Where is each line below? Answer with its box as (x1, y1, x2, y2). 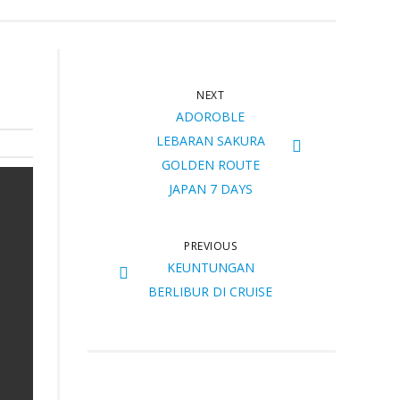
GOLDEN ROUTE (161, 156, 260, 174)
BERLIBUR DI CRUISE (148, 283, 273, 301)
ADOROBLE (176, 108, 246, 126)
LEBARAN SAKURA (155, 132, 265, 150)
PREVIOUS (184, 238, 237, 254)
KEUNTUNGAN (166, 259, 254, 277)
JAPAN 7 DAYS (168, 180, 253, 198)
